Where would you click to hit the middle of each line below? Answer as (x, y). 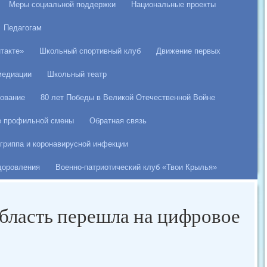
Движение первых (188, 51)
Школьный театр (77, 74)
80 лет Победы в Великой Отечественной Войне (128, 98)
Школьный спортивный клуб (90, 51)
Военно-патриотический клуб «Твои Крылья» (136, 167)
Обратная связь (118, 121)
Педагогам (23, 28)
